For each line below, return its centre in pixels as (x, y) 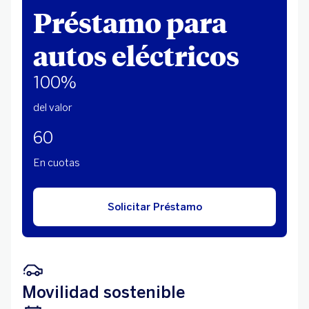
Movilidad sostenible (103, 292)
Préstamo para (130, 22)
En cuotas (57, 163)
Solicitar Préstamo (154, 207)
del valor (53, 108)
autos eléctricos (136, 55)
